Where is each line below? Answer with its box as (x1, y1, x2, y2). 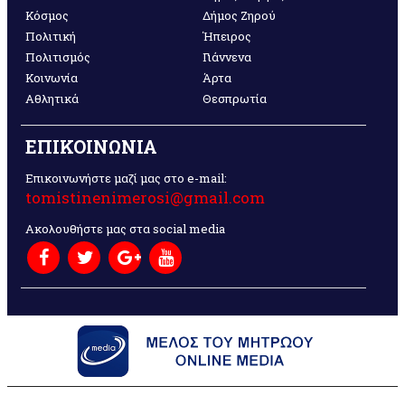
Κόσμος (25, 6, 69, 24)
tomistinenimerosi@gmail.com (25, 186, 265, 208)
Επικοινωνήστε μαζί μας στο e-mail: (25, 169, 227, 186)
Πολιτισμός (25, 48, 90, 65)
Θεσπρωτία (202, 89, 268, 107)
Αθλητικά (25, 89, 79, 107)
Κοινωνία (25, 69, 78, 86)
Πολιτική (25, 27, 76, 44)
